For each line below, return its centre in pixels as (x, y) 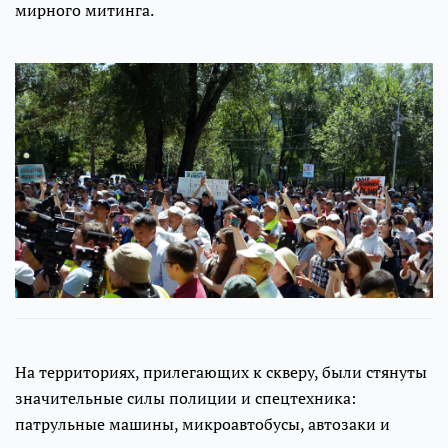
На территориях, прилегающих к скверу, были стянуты (221, 372)
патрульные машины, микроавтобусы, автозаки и (202, 424)
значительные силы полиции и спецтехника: (185, 398)
